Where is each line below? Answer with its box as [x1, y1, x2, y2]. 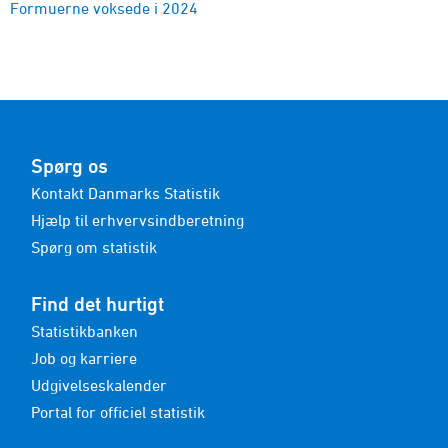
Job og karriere [31, 348, 137, 367]
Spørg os [31, 153, 108, 178]
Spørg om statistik [31, 237, 157, 256]
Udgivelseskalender [31, 375, 167, 394]
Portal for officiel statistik [31, 402, 205, 421]
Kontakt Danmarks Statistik [31, 183, 220, 202]
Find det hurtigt [31, 291, 164, 316]
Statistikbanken [31, 321, 138, 340]
